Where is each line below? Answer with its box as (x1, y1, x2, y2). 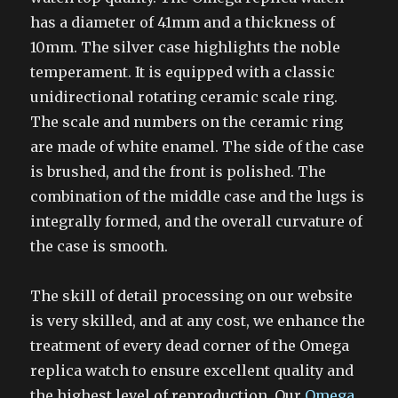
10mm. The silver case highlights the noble (30, 38, 341, 57)
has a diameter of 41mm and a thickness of (30, 13, 336, 32)
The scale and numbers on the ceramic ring (30, 113, 344, 131)
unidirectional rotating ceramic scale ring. (30, 88, 338, 107)
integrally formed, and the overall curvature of (30, 212, 363, 231)
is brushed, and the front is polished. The (30, 163, 327, 181)
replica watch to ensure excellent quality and (30, 362, 354, 380)
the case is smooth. (30, 237, 169, 256)
